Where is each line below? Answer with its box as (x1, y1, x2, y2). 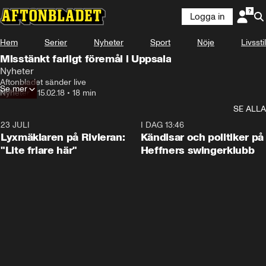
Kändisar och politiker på (140, 131, 264, 144)
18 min (72, 88, 96, 98)
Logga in (190, 11, 224, 22)
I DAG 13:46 (140, 120, 184, 130)
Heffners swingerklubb (140, 144, 255, 157)
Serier (45, 37, 67, 47)
